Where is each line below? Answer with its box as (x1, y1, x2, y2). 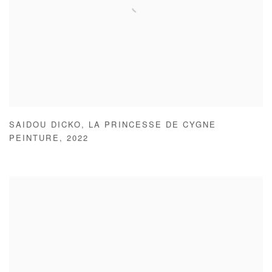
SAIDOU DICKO (9, 122, 81, 131)
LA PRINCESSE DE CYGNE (89, 122, 216, 131)
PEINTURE (9, 135, 59, 144)
